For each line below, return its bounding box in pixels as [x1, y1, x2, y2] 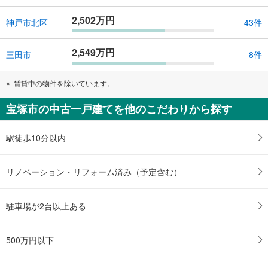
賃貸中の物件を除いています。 [14, 77, 114, 88]
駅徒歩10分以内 [6, 131, 66, 144]
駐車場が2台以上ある [6, 199, 86, 212]
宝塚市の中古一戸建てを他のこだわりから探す [6, 100, 232, 117]
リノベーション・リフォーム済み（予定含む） [6, 165, 182, 178]
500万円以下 [6, 233, 54, 246]
